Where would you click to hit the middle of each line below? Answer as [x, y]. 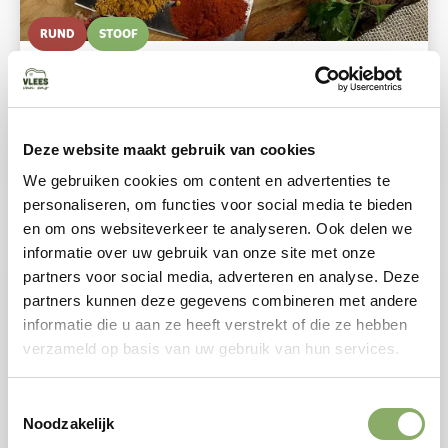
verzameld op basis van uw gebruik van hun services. [211, 348]
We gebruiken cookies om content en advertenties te [206, 180]
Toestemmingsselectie [81, 403]
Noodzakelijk [69, 423]
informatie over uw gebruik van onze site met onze [199, 252]
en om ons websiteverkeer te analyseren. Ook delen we [217, 228]
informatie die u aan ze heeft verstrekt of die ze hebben [215, 324]
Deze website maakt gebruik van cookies [169, 149]
